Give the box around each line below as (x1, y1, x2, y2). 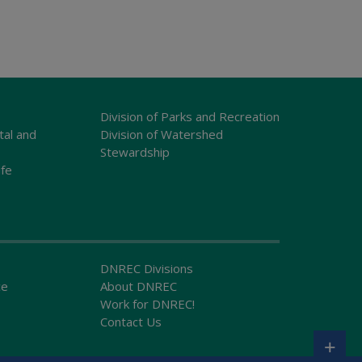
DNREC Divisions (99, 259, 193, 276)
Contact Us (99, 313, 162, 330)
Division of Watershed (99, 125, 223, 142)
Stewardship (99, 143, 170, 160)
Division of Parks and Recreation (99, 107, 280, 124)
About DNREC (99, 277, 177, 294)
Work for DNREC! (99, 295, 195, 312)
